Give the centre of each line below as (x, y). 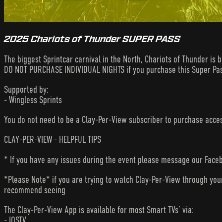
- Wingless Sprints (33, 100)
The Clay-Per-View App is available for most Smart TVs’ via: (99, 210)
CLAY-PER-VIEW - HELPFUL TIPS (53, 140)
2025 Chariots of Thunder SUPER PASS (92, 39)
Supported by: (26, 89)
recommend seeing (35, 190)
